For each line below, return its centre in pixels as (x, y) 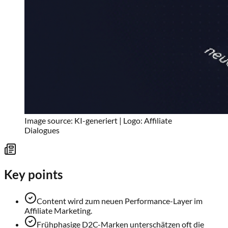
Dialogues (42, 130)
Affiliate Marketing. (58, 210)
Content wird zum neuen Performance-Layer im (120, 201)
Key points (33, 174)
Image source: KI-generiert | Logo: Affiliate (98, 120)
